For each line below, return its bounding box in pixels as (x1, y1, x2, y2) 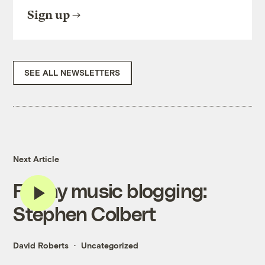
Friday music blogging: (13, 179, 207, 202)
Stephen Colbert (13, 202, 157, 225)
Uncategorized (81, 240, 139, 251)
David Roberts (13, 240, 69, 251)
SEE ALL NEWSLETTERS (24, 67, 121, 78)
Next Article (13, 154, 60, 164)
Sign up (27, 8, 70, 22)
